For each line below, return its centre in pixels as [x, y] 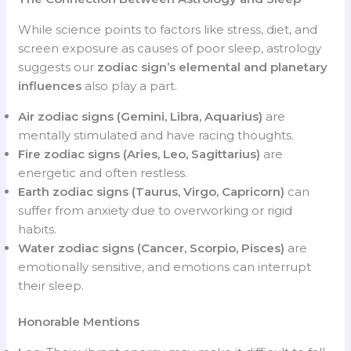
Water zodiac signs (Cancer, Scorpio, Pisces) [152, 248]
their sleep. [51, 285]
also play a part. [130, 85]
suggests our [58, 67]
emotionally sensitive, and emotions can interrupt [165, 266]
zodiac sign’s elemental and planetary [213, 67]
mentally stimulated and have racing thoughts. [156, 135]
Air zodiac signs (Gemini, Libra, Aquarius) [141, 116]
